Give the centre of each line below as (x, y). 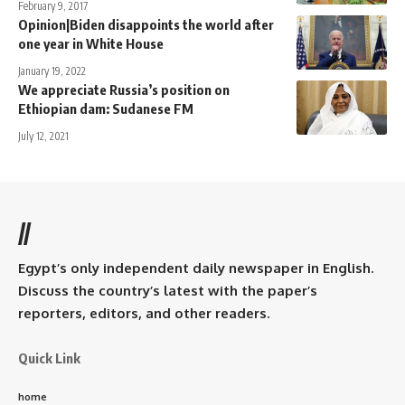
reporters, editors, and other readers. (144, 313)
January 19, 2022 (52, 71)
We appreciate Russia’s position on (124, 89)
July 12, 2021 (43, 136)
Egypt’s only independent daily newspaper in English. (196, 268)
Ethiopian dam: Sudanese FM (106, 108)
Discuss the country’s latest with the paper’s (168, 290)
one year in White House (91, 43)
